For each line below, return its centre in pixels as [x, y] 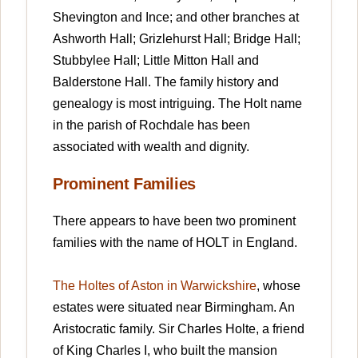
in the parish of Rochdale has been [151, 125]
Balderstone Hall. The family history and [166, 82]
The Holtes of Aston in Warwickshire [155, 285]
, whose [278, 285]
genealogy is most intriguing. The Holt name [177, 103]
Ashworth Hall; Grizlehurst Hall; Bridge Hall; [177, 38]
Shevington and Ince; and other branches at [176, 17]
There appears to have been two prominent [174, 221]
